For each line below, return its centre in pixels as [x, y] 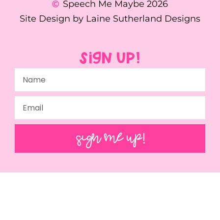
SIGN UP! [110, 59]
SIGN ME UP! [110, 138]
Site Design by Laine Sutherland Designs [110, 18]
